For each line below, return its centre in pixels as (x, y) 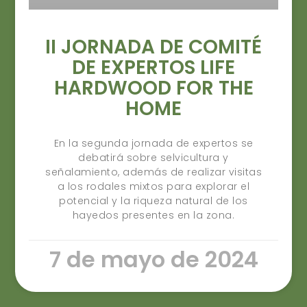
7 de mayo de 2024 (153, 260)
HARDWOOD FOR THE (153, 88)
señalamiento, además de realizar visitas (153, 172)
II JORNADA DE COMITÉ (153, 47)
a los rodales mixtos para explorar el (153, 187)
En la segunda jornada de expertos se (153, 144)
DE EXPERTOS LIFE (153, 68)
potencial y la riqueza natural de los (153, 201)
